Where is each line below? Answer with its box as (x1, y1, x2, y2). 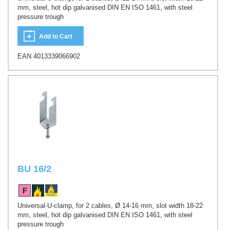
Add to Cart (39, 32, 72, 40)
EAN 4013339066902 (17, 52, 80, 60)
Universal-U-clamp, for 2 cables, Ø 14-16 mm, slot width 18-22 (17, 201, 203, 209)
